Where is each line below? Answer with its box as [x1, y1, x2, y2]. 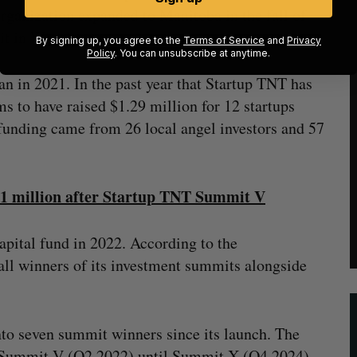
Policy [87, 47, 115, 59]
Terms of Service [183, 34, 265, 46]
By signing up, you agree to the [36, 34, 183, 46]
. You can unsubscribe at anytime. [115, 47, 270, 59]
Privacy [287, 34, 321, 46]
